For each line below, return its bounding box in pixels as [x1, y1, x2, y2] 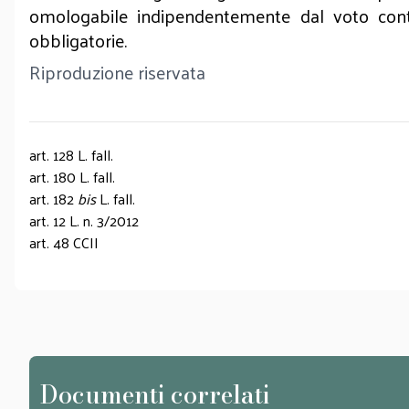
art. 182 [29, 185, 78, 212]
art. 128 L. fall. [29, 142, 113, 168]
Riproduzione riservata [29, 56, 205, 89]
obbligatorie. [29, 24, 127, 57]
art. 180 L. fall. [29, 163, 115, 190]
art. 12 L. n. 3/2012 [29, 207, 139, 234]
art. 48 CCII [29, 229, 99, 256]
